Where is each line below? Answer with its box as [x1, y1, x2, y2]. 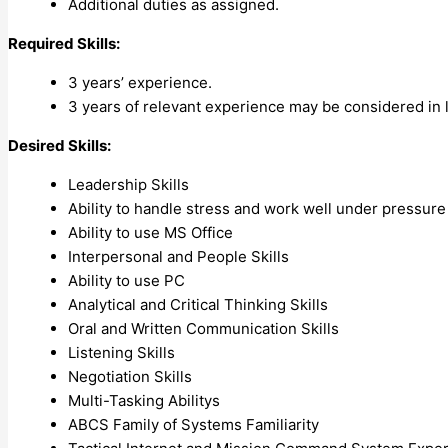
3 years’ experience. [68, 72, 212, 92]
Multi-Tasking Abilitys [68, 390, 220, 410]
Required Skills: [8, 33, 120, 53]
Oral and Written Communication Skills [68, 318, 339, 338]
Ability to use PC [68, 270, 185, 290]
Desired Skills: [8, 135, 111, 155]
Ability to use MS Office [68, 222, 233, 242]
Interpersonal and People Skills [68, 246, 289, 266]
